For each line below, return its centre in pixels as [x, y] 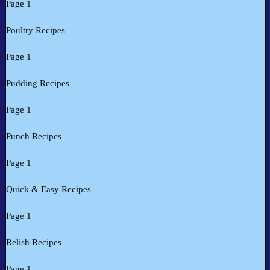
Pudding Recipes [38, 83]
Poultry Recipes [36, 30]
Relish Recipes [34, 243]
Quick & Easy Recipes [49, 190]
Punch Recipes [34, 137]
